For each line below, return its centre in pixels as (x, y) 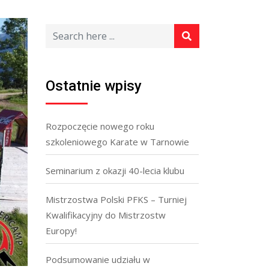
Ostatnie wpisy (94, 86)
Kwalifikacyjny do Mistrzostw (106, 215)
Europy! (61, 231)
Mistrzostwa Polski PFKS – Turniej (116, 199)
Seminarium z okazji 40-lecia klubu (115, 171)
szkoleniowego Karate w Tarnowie (117, 142)
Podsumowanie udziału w (98, 259)
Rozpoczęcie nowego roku (100, 126)
